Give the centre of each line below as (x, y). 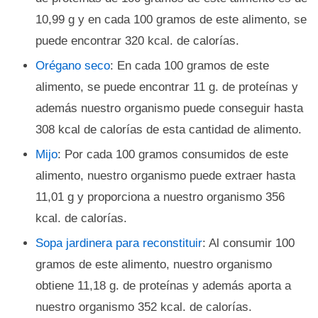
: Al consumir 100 (248, 243)
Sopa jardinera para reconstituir (119, 243)
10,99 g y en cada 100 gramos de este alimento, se (171, 20)
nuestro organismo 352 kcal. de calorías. (144, 307)
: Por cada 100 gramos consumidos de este (173, 154)
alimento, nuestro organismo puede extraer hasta (165, 176)
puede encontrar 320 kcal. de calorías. (137, 41)
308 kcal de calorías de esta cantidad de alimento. (169, 130)
